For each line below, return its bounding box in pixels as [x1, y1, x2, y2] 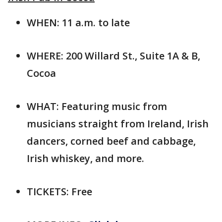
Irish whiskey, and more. [27, 151, 144, 165]
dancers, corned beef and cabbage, [27, 134, 196, 148]
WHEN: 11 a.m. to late [27, 15, 130, 29]
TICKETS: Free [27, 184, 92, 198]
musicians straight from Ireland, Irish [27, 116, 209, 130]
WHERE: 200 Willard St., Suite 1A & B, [27, 49, 200, 62]
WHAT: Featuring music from [27, 99, 167, 113]
